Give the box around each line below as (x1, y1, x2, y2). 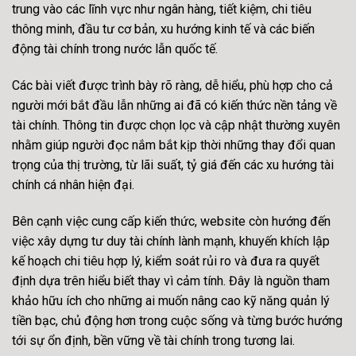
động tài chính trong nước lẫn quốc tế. (12, 41, 218, 57)
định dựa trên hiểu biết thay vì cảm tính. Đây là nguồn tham (12, 273, 330, 288)
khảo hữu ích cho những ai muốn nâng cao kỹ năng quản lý (12, 292, 330, 308)
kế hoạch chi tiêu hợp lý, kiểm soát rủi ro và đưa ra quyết (12, 253, 319, 269)
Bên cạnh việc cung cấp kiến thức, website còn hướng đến (12, 213, 331, 229)
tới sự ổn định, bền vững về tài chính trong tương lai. (12, 332, 295, 348)
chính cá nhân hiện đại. (12, 177, 134, 193)
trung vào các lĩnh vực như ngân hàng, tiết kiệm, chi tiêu (12, 2, 311, 17)
